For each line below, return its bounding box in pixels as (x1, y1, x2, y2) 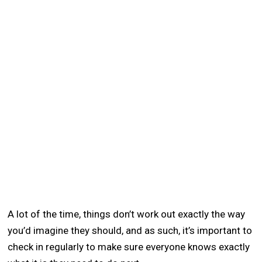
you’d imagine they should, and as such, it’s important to (8, 224, 253, 236)
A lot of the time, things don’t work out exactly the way (8, 208, 246, 220)
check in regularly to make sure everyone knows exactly (8, 240, 250, 253)
